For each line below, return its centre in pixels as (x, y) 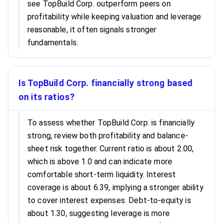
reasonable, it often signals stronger (92, 30)
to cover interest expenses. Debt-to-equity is (109, 200)
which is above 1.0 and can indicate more (100, 162)
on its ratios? (47, 97)
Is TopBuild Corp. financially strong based (106, 83)
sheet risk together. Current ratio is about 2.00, (111, 149)
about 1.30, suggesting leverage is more (99, 213)
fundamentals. (53, 43)
